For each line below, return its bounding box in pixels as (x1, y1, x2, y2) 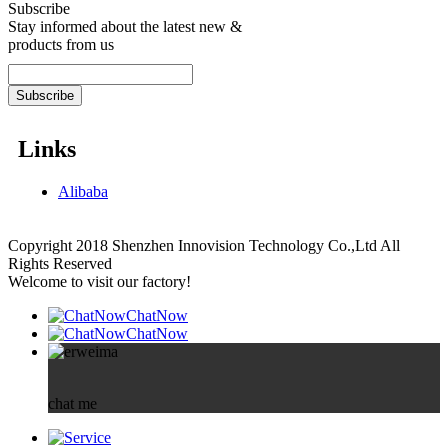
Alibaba (58, 182, 108, 200)
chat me (48, 394, 97, 412)
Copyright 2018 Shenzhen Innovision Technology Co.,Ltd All (8, 236, 400, 254)
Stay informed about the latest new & (8, 18, 242, 36)
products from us (8, 36, 114, 54)
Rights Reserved (8, 254, 120, 272)
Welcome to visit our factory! (8, 272, 191, 290)
